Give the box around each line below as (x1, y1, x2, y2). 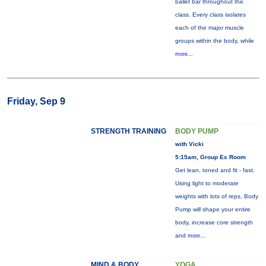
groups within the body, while (175, 37, 254, 44)
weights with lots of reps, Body (175, 193, 258, 199)
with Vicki (175, 141, 204, 147)
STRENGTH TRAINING (90, 127, 166, 135)
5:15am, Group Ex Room (175, 154, 246, 160)
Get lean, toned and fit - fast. (175, 167, 255, 173)
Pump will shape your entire (175, 206, 251, 213)
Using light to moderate (175, 180, 239, 186)
